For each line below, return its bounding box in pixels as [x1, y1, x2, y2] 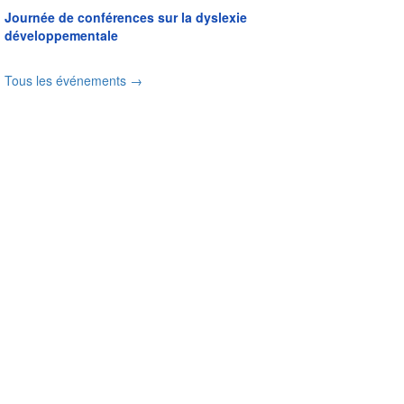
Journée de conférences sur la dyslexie [5, 8, 247, 27]
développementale [5, 26, 118, 45]
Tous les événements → [5, 71, 142, 90]
